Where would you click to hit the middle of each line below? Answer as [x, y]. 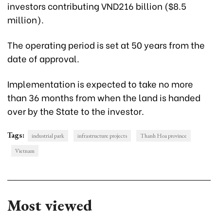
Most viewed [50, 205]
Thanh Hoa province [163, 136]
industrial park [48, 136]
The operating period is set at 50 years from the [106, 44]
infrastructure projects [102, 136]
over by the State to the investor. [76, 110]
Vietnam [25, 151]
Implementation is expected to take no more [100, 83]
